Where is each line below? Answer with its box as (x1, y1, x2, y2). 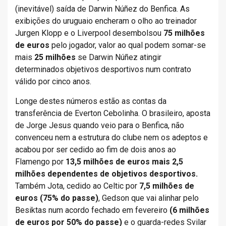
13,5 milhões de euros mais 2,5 (66, 157, 183, 166)
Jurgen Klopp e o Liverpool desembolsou (15, 28, 163, 38)
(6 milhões (169, 205, 209, 215)
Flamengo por (15, 157, 66, 166)
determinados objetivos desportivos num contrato (15, 65, 191, 74)
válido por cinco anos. (15, 77, 91, 86)
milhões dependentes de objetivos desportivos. (15, 169, 198, 179)
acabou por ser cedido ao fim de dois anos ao (15, 145, 176, 154)
